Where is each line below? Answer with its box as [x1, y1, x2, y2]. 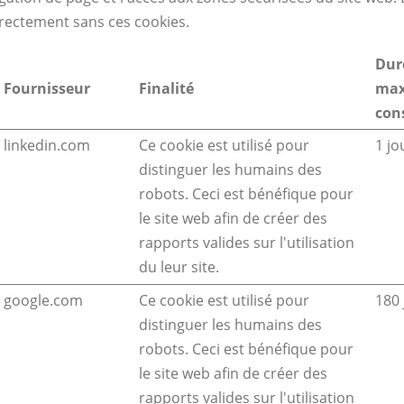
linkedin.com [4, 135, 90, 156]
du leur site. [139, 257, 219, 278]
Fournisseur [4, 78, 90, 99]
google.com [4, 290, 83, 311]
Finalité [139, 78, 194, 99]
